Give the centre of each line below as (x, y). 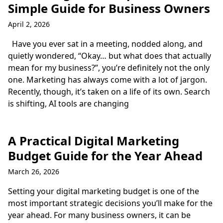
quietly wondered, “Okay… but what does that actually (110, 56)
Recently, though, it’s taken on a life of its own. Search (109, 92)
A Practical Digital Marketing (94, 141)
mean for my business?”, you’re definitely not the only (109, 68)
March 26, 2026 (34, 171)
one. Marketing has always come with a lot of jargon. (108, 80)
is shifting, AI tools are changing (68, 104)
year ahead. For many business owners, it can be (99, 215)
